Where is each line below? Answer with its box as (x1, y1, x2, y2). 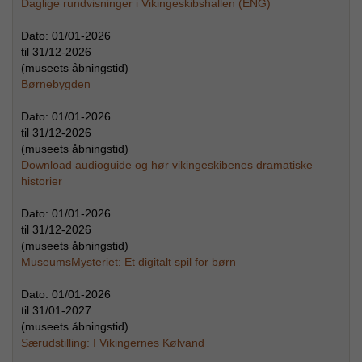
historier (21, 174, 62, 187)
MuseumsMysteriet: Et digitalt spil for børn (21, 255, 236, 268)
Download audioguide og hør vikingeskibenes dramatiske (21, 158, 313, 171)
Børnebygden (21, 77, 90, 90)
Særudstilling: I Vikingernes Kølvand (21, 335, 204, 349)
